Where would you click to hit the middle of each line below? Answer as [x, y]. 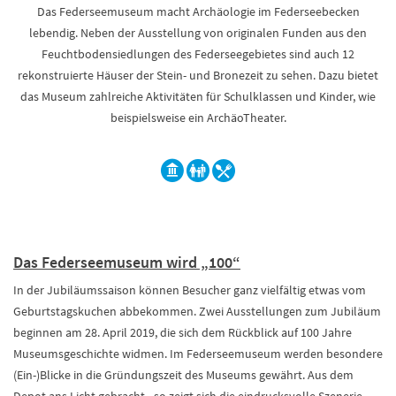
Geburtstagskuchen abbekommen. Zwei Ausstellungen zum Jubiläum [197, 311]
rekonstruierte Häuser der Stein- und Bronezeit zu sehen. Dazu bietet [198, 75]
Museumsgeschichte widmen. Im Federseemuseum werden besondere [198, 354]
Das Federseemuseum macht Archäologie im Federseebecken [198, 11]
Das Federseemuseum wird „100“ [127, 262]
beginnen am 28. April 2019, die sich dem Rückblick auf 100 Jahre [184, 332]
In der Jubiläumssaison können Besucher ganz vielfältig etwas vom [190, 290]
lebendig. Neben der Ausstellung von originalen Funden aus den [198, 33]
